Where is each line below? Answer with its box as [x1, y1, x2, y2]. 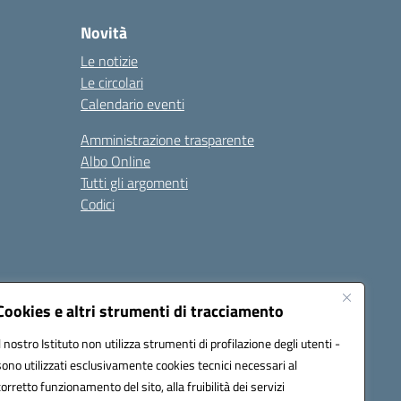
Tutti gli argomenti [81, 171, 188, 193]
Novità [81, 20, 127, 45]
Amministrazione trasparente [81, 128, 254, 150]
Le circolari [81, 71, 143, 93]
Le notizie [81, 49, 138, 72]
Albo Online [81, 149, 150, 172]
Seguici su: [217, 298, 283, 320]
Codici [81, 192, 115, 215]
